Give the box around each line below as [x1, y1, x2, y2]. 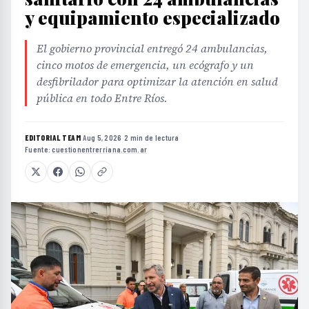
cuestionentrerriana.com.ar [52, 145, 148, 154]
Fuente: [25, 145, 52, 154]
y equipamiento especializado [25, 6, 280, 30]
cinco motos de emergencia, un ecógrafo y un [37, 57, 254, 73]
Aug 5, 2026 [83, 133, 122, 143]
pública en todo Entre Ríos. [37, 90, 168, 106]
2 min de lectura [123, 133, 179, 143]
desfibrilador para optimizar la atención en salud [37, 74, 278, 90]
